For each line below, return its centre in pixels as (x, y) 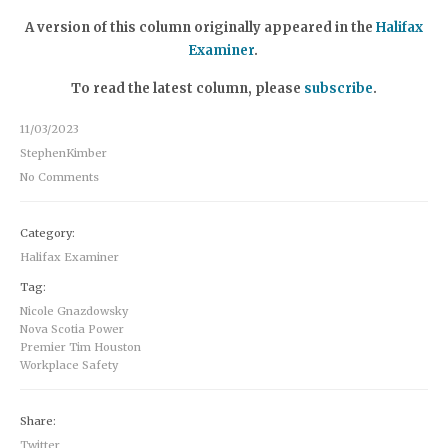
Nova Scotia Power (72, 329)
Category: (47, 233)
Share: (38, 421)
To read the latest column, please (187, 89)
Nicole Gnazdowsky (74, 311)
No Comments (59, 177)
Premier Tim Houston (80, 347)
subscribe (338, 89)
